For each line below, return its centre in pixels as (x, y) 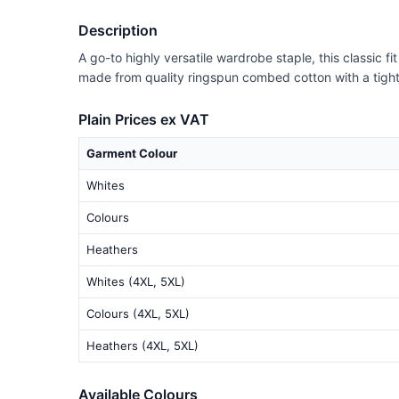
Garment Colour (132, 153)
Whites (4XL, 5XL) (136, 281)
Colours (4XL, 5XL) (138, 313)
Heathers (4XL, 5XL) (142, 345)
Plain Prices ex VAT (144, 119)
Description (118, 30)
